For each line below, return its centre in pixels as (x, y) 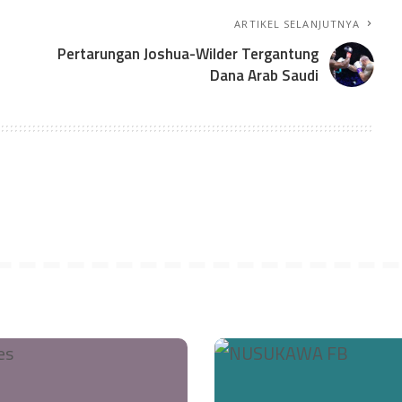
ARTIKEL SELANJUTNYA (297, 24)
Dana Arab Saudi (265, 76)
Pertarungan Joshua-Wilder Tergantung (188, 54)
